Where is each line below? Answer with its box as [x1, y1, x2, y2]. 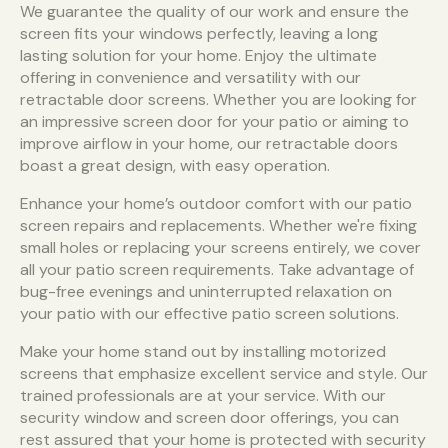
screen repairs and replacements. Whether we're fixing [20, 215, 417, 237]
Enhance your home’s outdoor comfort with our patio [20, 193, 412, 215]
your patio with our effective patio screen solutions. [20, 303, 399, 325]
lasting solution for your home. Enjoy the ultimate [20, 45, 377, 67]
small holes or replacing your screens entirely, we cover [20, 237, 421, 259]
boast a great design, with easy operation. [20, 155, 330, 177]
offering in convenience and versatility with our [20, 67, 361, 89]
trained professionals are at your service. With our [20, 385, 386, 407]
